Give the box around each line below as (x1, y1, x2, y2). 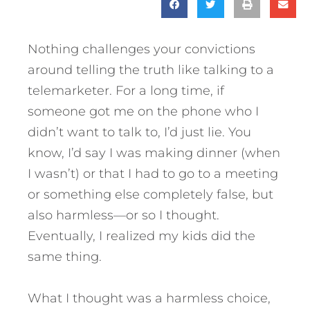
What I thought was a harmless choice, (28, 290, 271, 306)
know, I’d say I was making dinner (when (28, 145, 280, 161)
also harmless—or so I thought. (28, 207, 219, 223)
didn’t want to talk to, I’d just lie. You (28, 124, 251, 140)
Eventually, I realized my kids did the (28, 228, 255, 244)
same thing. (28, 248, 102, 264)
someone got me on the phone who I (28, 103, 259, 119)
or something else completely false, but (28, 186, 273, 202)
